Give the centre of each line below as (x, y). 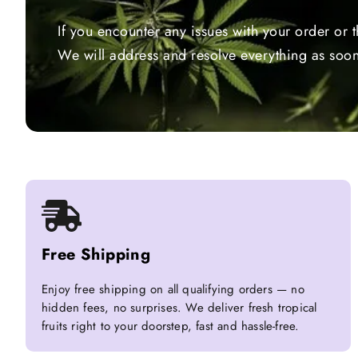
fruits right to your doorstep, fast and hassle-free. (171, 326)
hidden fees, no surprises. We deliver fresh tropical (179, 308)
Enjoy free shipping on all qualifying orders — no (173, 290)
